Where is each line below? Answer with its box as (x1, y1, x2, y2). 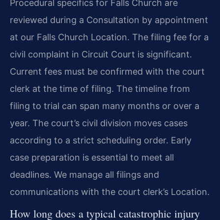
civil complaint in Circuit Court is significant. (10, 49, 192, 59)
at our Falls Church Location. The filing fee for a (10, 31, 209, 42)
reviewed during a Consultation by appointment (10, 14, 208, 25)
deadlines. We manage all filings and (10, 169, 159, 180)
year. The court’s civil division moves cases (10, 117, 188, 128)
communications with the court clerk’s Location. (10, 186, 210, 197)
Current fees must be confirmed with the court (10, 66, 205, 77)
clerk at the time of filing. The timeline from (10, 83, 190, 94)
